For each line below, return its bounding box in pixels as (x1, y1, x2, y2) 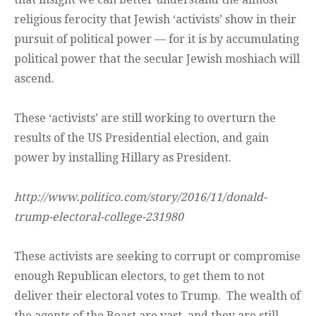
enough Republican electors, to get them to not (14, 269, 265, 284)
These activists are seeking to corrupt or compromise (14, 250, 300, 264)
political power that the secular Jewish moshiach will (14, 52, 300, 66)
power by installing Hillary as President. (14, 151, 231, 165)
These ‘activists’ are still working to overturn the (14, 111, 276, 126)
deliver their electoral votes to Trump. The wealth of (14, 289, 300, 303)
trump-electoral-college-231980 (14, 210, 183, 224)
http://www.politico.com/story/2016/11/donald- (14, 190, 267, 205)
